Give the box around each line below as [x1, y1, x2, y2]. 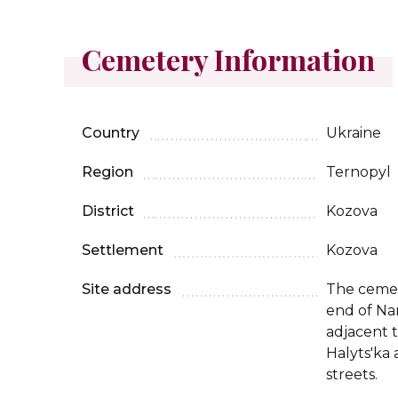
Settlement [82, 242, 163, 259]
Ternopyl [326, 163, 391, 181]
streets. [326, 366, 378, 384]
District [82, 203, 134, 220]
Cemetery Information [82, 40, 375, 79]
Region [82, 163, 133, 181]
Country [82, 124, 139, 142]
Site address [82, 281, 171, 298]
